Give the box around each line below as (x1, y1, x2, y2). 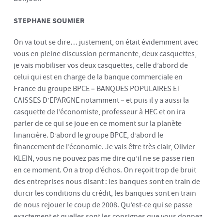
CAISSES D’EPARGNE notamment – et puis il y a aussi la (14, 94, 189, 106)
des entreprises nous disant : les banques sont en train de (14, 176, 200, 187)
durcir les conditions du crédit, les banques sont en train (14, 187, 196, 199)
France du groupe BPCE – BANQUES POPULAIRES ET (14, 83, 181, 94)
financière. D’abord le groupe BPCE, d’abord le (14, 129, 163, 141)
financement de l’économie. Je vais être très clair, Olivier (14, 141, 195, 153)
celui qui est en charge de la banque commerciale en (14, 71, 183, 83)
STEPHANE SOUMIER (14, 15, 85, 25)
